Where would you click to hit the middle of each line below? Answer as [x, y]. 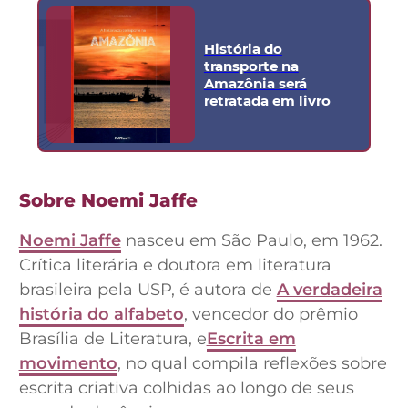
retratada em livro [267, 101]
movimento [68, 363]
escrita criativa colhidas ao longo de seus [186, 388]
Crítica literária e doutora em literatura [175, 265]
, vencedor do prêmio [270, 314]
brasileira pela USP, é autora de [148, 290]
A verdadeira [329, 290]
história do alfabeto [101, 314]
